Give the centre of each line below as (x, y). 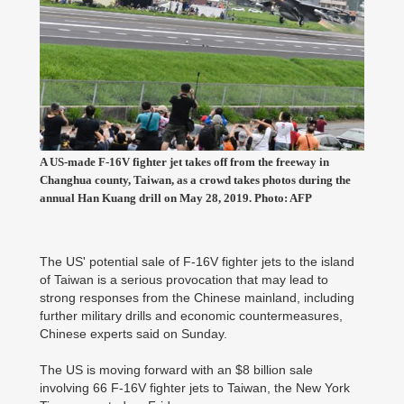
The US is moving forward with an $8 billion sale (176, 370)
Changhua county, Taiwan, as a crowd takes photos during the (195, 180)
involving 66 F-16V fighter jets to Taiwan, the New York (195, 388)
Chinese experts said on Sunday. (133, 334)
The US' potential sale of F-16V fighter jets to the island (197, 262)
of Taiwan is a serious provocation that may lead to (184, 280)
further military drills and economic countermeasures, (191, 316)
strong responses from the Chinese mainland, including (197, 298)
